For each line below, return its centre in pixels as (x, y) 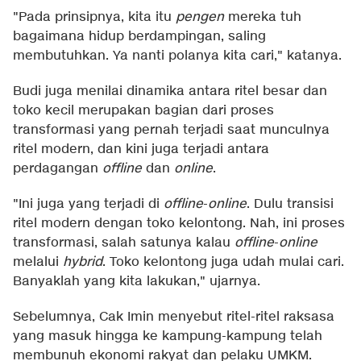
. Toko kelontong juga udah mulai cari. (223, 263)
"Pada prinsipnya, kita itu (94, 18)
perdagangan (58, 169)
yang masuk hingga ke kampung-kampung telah (168, 337)
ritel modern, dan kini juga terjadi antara (141, 150)
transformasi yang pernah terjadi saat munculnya (171, 131)
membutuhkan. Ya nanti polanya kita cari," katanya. (177, 56)
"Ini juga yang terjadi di (88, 205)
